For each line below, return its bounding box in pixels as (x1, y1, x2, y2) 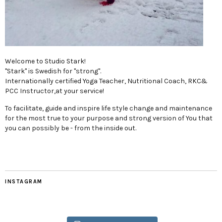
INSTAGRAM (5, 178, 43, 185)
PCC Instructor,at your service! (5, 86, 104, 95)
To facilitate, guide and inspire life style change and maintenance (5, 104, 212, 112)
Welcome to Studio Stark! (5, 56, 86, 65)
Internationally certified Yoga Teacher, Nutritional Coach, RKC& (5, 76, 208, 85)
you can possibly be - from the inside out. (5, 123, 136, 132)
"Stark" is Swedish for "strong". (5, 66, 101, 75)
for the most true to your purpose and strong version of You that (5, 113, 213, 122)
